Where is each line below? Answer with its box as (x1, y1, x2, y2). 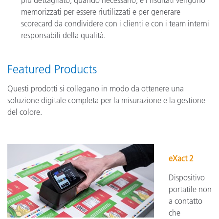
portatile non (169, 184, 212, 194)
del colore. (7, 107, 42, 117)
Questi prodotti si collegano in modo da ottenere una (7, 84, 184, 93)
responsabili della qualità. (21, 30, 106, 40)
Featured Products (7, 62, 97, 76)
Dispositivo (169, 173, 205, 182)
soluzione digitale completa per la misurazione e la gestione (7, 95, 205, 105)
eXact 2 (169, 153, 194, 163)
